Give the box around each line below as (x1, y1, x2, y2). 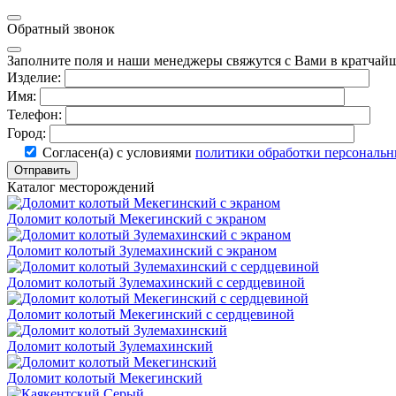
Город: (7, 126, 46, 141)
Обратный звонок (7, 21, 115, 37)
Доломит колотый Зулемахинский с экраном (7, 243, 277, 259)
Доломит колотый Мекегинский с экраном (7, 211, 266, 227)
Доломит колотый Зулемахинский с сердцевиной (7, 275, 305, 291)
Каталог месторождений (7, 179, 155, 195)
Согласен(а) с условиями (42, 145, 195, 161)
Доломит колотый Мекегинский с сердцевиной (7, 307, 294, 323)
